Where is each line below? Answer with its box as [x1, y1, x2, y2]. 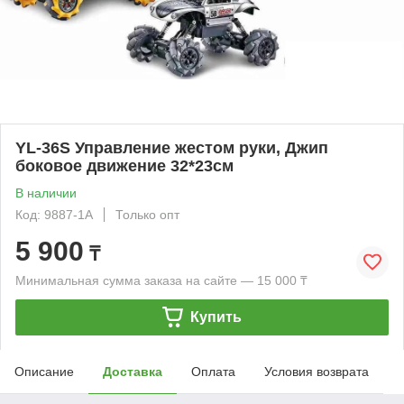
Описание [14, 363, 74, 379]
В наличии [15, 185, 77, 200]
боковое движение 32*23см [15, 156, 234, 175]
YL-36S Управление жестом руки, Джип [15, 138, 328, 157]
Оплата [191, 363, 235, 379]
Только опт [115, 207, 179, 222]
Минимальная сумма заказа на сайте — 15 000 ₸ [15, 272, 308, 288]
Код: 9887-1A [15, 207, 93, 222]
